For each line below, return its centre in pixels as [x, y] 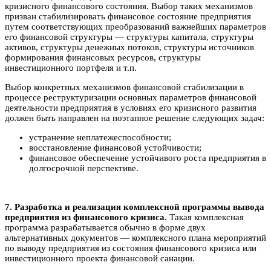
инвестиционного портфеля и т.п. [71, 67]
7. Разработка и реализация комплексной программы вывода [135, 207]
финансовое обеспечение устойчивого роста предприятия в [148, 158]
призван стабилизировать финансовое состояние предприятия [128, 16]
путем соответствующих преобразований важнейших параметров [135, 26]
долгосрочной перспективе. [84, 168]
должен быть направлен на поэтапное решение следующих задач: [135, 118]
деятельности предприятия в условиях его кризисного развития [131, 107]
